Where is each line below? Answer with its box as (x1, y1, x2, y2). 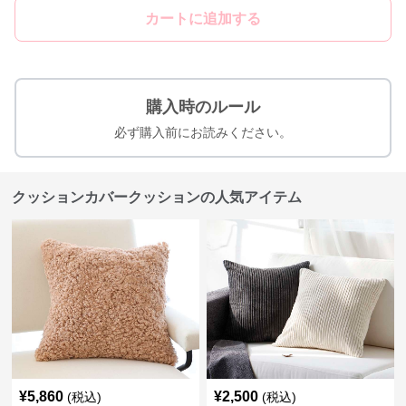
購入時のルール (146, 98, 260, 116)
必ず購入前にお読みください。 (114, 125, 292, 140)
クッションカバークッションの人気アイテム (12, 189, 303, 205)
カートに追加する (145, 11, 261, 26)
